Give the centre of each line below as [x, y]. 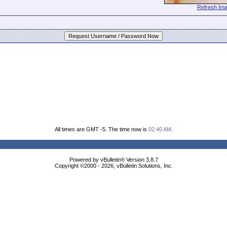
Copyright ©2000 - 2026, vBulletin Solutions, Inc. [113, 166]
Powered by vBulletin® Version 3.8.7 [113, 160]
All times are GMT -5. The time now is [101, 129]
